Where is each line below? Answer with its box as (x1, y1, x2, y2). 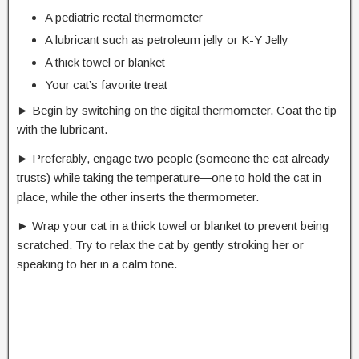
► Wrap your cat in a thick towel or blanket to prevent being (17, 219, 329, 233)
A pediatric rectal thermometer (45, 10, 203, 25)
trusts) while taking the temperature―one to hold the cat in (17, 171, 321, 185)
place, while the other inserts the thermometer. (17, 190, 259, 204)
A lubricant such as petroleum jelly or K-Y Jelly (45, 33, 288, 47)
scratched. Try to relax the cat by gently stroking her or (17, 238, 304, 252)
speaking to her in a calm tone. (17, 257, 177, 272)
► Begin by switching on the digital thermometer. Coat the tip (17, 103, 337, 118)
